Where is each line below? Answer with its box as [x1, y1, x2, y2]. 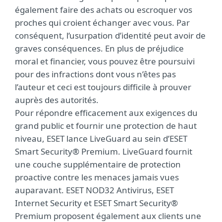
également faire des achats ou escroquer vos [15, 4, 192, 15]
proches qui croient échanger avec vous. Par [15, 17, 190, 28]
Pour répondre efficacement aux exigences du [15, 107, 198, 118]
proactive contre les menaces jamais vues [15, 171, 179, 183]
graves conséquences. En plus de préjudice [15, 43, 184, 54]
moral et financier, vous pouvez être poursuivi [15, 55, 195, 67]
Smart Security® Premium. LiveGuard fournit [15, 146, 192, 157]
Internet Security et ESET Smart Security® [15, 197, 178, 209]
